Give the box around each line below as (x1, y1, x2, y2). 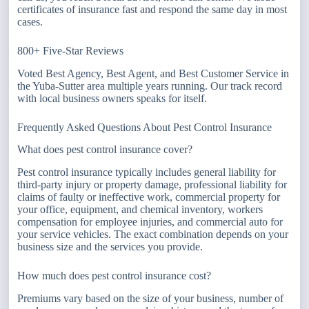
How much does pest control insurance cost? (17, 270, 212, 282)
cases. (17, 15, 43, 28)
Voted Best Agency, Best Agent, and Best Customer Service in (17, 67, 290, 79)
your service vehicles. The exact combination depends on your (17, 228, 289, 241)
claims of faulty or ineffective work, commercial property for (17, 191, 281, 203)
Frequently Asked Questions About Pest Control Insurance (17, 121, 272, 133)
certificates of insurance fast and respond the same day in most (17, 3, 288, 15)
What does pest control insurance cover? (17, 143, 193, 156)
